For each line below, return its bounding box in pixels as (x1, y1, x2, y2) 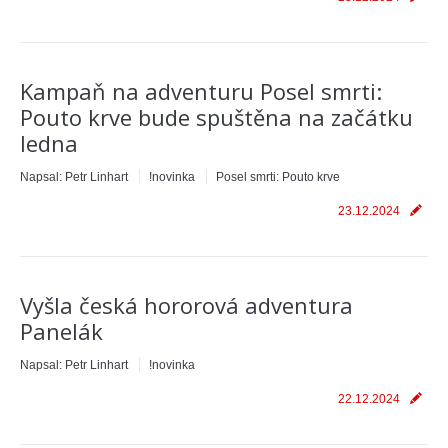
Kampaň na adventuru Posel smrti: (20, 76, 382, 106)
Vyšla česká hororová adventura (20, 290, 353, 320)
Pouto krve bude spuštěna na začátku (20, 102, 413, 132)
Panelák (20, 316, 103, 346)
